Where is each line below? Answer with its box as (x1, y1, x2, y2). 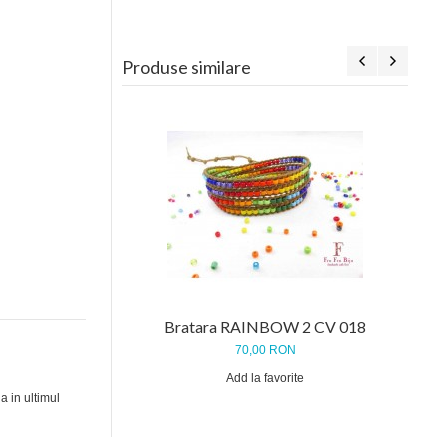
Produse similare (122, 55, 252, 78)
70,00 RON (234, 342, 296, 357)
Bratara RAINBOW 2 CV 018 (164, 316, 367, 336)
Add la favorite (226, 370, 305, 385)
